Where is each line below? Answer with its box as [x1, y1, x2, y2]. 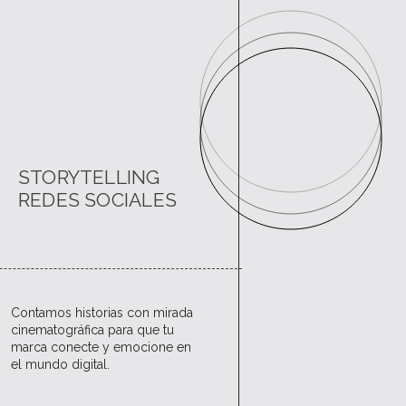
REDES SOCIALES [18, 188, 177, 211]
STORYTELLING [18, 166, 160, 188]
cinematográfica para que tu [11, 323, 174, 337]
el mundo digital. [11, 357, 110, 372]
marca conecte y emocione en [11, 340, 191, 354]
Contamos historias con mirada [11, 305, 193, 320]
